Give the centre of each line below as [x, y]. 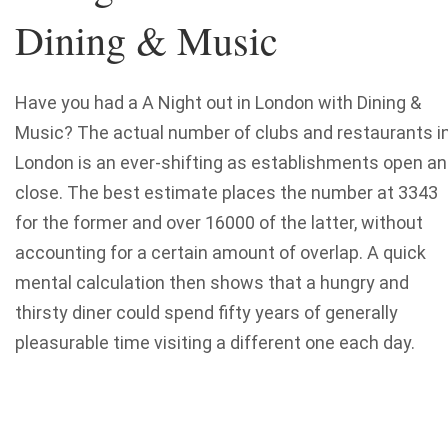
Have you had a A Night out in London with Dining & [218, 103]
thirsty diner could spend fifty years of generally [206, 313]
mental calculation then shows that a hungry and [212, 283]
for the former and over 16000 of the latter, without [219, 223]
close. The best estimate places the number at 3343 [226, 193]
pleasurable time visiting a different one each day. [215, 343]
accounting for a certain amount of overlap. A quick [220, 253]
